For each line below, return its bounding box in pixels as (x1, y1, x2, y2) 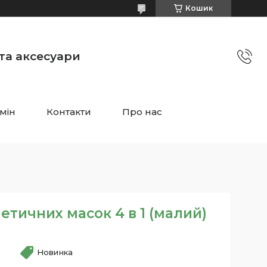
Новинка (36, 247, 73, 257)
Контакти (46, 106, 91, 117)
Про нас (122, 106, 162, 117)
